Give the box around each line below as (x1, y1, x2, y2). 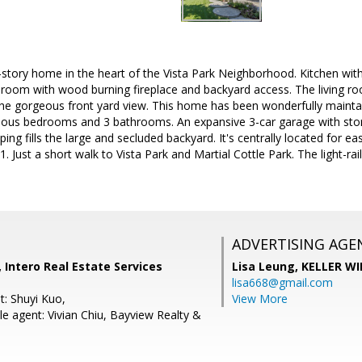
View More (232, 291, 288, 307)
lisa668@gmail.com (232, 275, 333, 291)
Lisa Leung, (232, 259, 301, 275)
